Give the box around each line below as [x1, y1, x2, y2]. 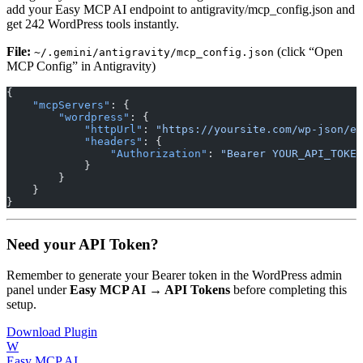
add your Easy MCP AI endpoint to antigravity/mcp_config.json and [6, 2, 355, 16]
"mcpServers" [6, 98, 110, 111]
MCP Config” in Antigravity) [6, 58, 156, 73]
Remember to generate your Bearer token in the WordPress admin [6, 268, 342, 283]
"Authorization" [6, 147, 207, 160]
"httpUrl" [6, 122, 143, 135]
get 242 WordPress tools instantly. [6, 16, 179, 31]
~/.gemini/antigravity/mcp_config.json [34, 45, 274, 58]
